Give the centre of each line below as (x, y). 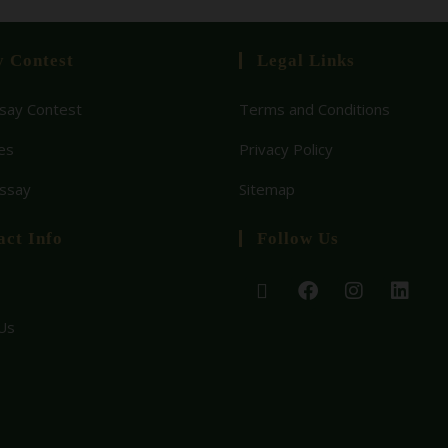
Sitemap (267, 189)
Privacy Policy (286, 149)
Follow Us (298, 239)
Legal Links (306, 61)
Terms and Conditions (314, 109)
